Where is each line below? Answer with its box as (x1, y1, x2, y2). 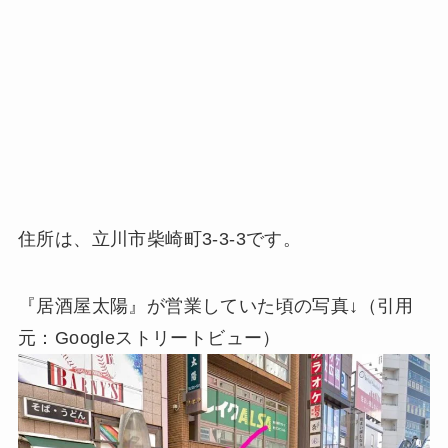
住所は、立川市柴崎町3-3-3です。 (17, 228, 302, 249)
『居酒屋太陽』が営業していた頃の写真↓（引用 (17, 296, 414, 317)
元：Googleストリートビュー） (17, 328, 281, 349)
